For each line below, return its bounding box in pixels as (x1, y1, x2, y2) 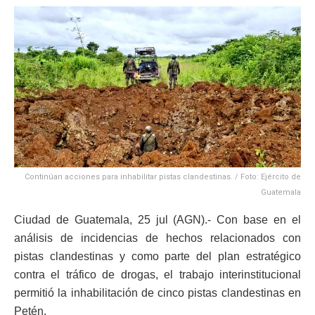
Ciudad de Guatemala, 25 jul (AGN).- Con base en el (14, 214, 301, 226)
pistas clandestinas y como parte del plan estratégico (14, 250, 301, 263)
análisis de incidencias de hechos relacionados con (14, 232, 301, 245)
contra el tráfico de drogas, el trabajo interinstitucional (14, 269, 301, 281)
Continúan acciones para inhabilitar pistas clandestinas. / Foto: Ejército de (25, 172, 301, 182)
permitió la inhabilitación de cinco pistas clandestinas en (14, 287, 301, 300)
